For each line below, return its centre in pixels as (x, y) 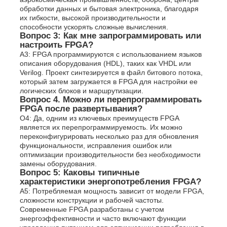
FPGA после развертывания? (81, 108)
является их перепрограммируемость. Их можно (101, 127)
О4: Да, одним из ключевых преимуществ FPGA (100, 118)
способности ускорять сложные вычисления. (94, 27)
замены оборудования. (59, 163)
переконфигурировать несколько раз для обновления (109, 136)
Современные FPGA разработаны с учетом (92, 209)
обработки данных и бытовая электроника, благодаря (109, 8)
